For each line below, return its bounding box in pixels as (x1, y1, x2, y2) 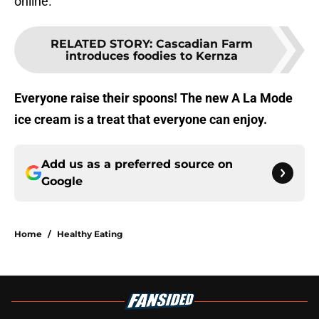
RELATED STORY (51, 37, 150, 51)
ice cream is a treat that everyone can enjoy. (14, 112, 267, 127)
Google (41, 174, 83, 189)
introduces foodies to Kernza (66, 49, 238, 63)
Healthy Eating (57, 229, 122, 240)
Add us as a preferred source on (41, 157, 233, 172)
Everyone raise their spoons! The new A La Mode (14, 90, 293, 106)
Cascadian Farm (156, 37, 253, 51)
